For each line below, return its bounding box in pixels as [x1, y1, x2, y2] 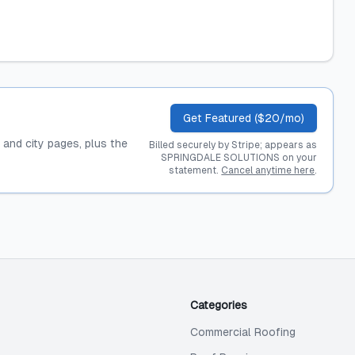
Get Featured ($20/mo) [183, 112, 305, 124]
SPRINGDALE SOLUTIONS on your [161, 152, 318, 163]
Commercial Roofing [190, 326, 296, 338]
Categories [190, 299, 247, 311]
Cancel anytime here [221, 165, 315, 176]
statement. [169, 165, 219, 176]
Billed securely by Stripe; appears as [149, 139, 318, 151]
